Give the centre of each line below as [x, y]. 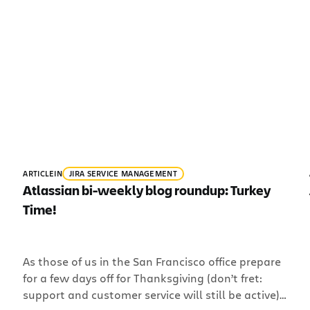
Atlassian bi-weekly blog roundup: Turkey [147, 190]
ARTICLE [39, 173]
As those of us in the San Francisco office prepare [152, 262]
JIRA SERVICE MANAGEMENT [123, 173]
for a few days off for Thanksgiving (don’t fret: [143, 278]
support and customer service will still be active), [153, 295]
